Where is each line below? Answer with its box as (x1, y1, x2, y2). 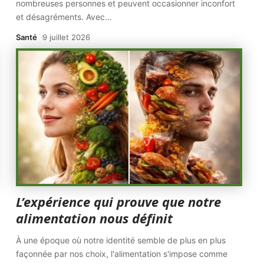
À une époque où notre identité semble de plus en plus (16, 235, 226, 245)
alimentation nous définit (16, 209, 173, 227)
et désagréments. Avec (16, 12, 105, 22)
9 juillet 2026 (42, 32, 91, 42)
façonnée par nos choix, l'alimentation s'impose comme (16, 249, 228, 259)
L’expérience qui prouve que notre (16, 193, 222, 210)
